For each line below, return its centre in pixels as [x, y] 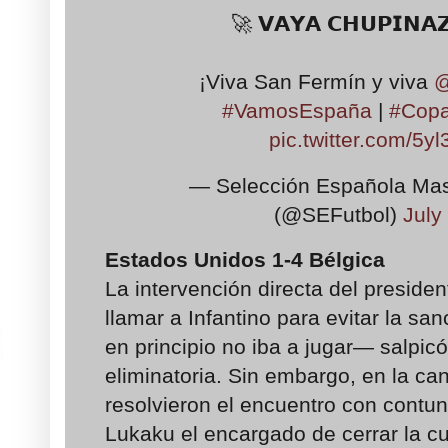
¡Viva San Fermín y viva [316, 82]
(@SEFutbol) [339, 214]
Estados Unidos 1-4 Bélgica [245, 260]
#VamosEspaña [297, 111]
